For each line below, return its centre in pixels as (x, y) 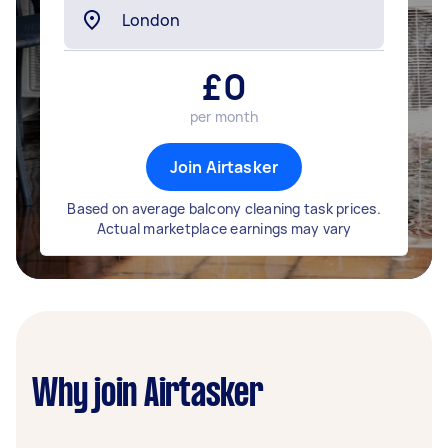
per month (224, 116)
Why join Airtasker (147, 395)
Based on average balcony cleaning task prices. (224, 208)
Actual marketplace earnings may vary (224, 228)
